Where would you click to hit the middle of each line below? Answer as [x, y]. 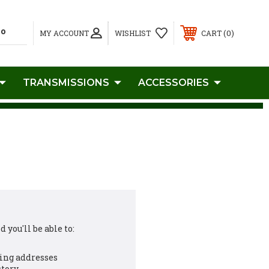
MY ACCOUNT [64, 33]
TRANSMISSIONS [66, 83]
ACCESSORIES [174, 83]
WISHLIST [133, 33]
